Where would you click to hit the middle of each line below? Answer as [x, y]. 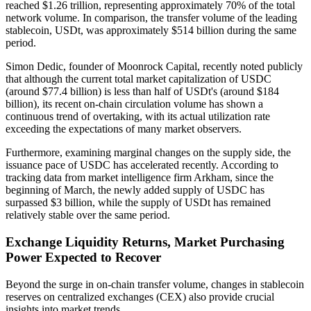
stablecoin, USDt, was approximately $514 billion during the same [151, 31]
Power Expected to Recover [83, 258]
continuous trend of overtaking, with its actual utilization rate [138, 117]
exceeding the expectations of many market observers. [124, 129]
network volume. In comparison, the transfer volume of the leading [151, 18]
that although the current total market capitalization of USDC [138, 79]
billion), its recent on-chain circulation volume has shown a [134, 104]
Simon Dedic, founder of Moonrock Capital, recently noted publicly [154, 67]
